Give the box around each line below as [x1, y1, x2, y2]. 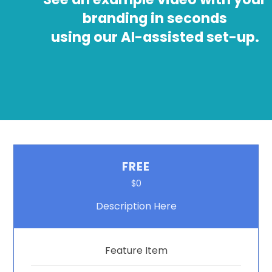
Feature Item [104, 243, 168, 258]
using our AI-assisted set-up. [50, 27, 259, 47]
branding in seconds [83, 8, 228, 28]
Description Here [95, 199, 177, 214]
